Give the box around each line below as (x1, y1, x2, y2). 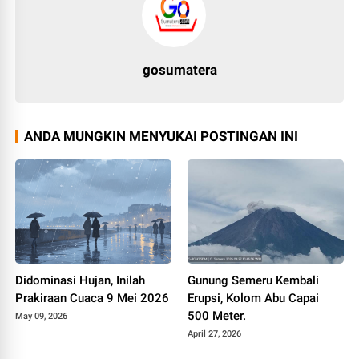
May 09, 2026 (15, 310, 68, 321)
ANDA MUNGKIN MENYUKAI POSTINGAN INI (24, 128, 299, 145)
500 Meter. (188, 308, 246, 323)
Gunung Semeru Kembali (188, 272, 319, 288)
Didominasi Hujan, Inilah (15, 272, 146, 288)
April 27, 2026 (188, 328, 241, 339)
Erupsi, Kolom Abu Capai (188, 290, 319, 305)
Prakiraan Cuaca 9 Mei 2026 (15, 290, 170, 305)
